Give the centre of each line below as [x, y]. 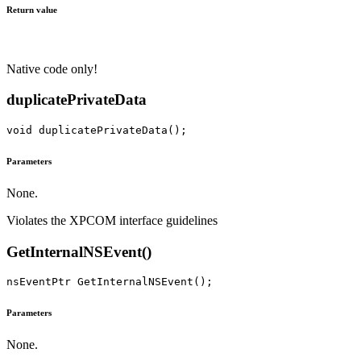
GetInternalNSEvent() [79, 251]
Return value [32, 9]
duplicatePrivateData [77, 100]
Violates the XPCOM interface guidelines [112, 220]
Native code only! [52, 68]
